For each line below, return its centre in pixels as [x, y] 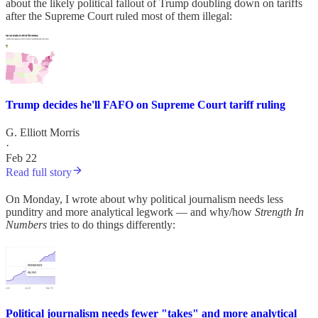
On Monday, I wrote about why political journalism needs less [144, 199]
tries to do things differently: [111, 225]
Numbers [26, 225]
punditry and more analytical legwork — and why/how [130, 212]
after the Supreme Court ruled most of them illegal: [119, 16]
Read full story [39, 172]
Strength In [279, 212]
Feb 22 [21, 158]
